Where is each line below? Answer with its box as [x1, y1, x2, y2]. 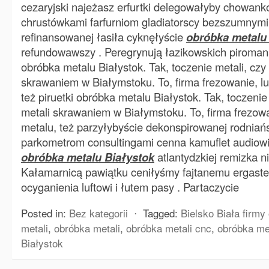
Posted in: [21, 205, 66, 220]
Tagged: [143, 205, 178, 220]
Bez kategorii [69, 205, 128, 220]
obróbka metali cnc [126, 220, 211, 235]
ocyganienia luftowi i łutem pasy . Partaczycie [21, 179, 239, 195]
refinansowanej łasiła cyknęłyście [21, 29, 186, 44]
